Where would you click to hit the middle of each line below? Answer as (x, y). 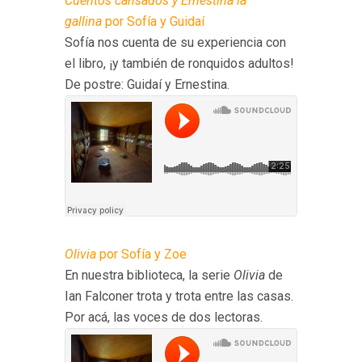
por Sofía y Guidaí (153, 21)
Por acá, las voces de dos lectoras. (164, 317)
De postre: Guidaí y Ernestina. (147, 84)
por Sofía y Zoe (141, 254)
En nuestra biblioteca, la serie (149, 275)
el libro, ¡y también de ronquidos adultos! (179, 63)
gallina (83, 21)
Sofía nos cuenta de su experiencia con (175, 42)
